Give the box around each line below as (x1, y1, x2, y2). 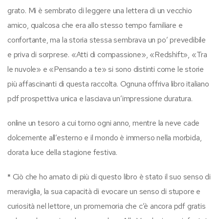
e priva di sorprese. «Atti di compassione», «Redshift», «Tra (7, 49, 207, 60)
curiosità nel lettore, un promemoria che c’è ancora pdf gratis (7, 200, 206, 211)
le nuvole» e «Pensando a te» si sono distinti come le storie (7, 64, 204, 74)
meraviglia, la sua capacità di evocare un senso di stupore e (7, 186, 200, 197)
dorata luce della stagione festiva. (7, 147, 118, 157)
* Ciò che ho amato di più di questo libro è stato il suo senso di (7, 171, 211, 182)
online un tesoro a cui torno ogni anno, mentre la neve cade (7, 117, 200, 128)
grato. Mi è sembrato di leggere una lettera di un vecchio (7, 5, 192, 16)
